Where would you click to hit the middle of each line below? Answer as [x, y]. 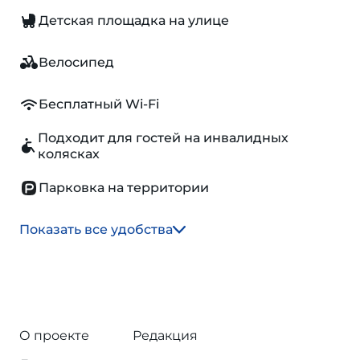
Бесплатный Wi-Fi [99, 104]
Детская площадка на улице [134, 20]
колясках [69, 154]
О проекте [54, 335]
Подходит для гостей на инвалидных [164, 138]
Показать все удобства [96, 229]
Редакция [165, 335]
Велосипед [76, 62]
